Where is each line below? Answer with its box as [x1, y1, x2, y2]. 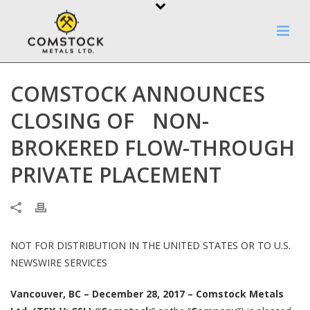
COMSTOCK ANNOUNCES [10, 80, 265, 108]
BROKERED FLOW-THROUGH [10, 134, 295, 162]
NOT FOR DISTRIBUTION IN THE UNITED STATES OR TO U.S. [10, 239, 291, 252]
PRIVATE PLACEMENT [10, 161, 221, 189]
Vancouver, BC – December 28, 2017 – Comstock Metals [10, 287, 284, 300]
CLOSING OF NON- [10, 107, 209, 135]
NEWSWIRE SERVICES [10, 256, 107, 269]
